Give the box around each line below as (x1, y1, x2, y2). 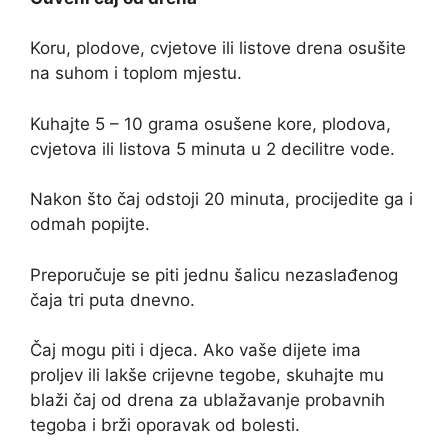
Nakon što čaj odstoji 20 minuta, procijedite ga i (30, 189, 413, 210)
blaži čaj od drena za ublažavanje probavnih (30, 390, 385, 411)
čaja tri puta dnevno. (30, 289, 195, 310)
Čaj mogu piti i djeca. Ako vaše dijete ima (30, 340, 361, 361)
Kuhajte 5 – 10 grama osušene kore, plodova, (30, 113, 391, 134)
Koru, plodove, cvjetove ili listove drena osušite (30, 38, 406, 59)
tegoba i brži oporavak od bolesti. (30, 415, 300, 436)
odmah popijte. (30, 214, 150, 235)
